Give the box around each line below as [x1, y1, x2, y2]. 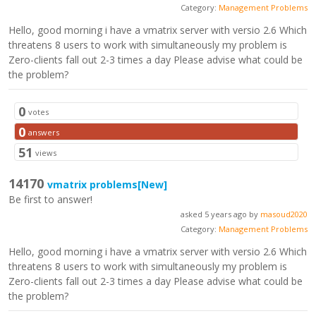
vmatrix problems [47, 177, 138, 191]
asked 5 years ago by [180, 208, 260, 219]
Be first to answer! [8, 192, 93, 206]
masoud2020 [260, 208, 308, 219]
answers [28, 126, 60, 138]
